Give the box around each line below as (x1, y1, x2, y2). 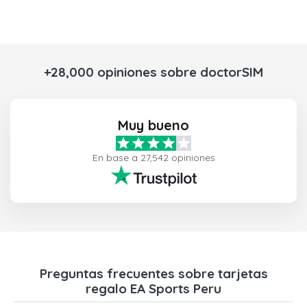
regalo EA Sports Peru (86, 280, 221, 297)
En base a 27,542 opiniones (92, 151, 215, 164)
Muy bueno (118, 116, 189, 134)
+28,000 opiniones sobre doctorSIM (44, 64, 263, 81)
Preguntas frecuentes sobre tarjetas (39, 265, 268, 282)
